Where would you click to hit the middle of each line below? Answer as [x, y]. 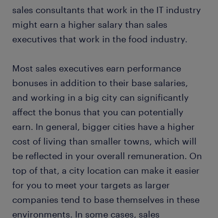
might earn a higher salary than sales [90, 24]
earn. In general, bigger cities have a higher [103, 127]
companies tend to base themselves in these [106, 200]
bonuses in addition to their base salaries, [100, 83]
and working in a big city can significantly [100, 97]
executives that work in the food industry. [100, 39]
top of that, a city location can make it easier [106, 170]
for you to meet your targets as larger [91, 185]
